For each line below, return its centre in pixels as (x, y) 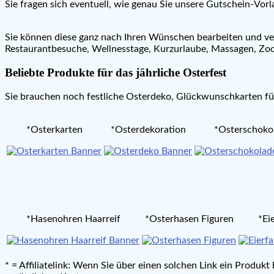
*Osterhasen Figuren (189, 219)
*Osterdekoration (148, 130)
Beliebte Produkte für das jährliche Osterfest (116, 73)
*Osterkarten (54, 130)
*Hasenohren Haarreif (73, 219)
